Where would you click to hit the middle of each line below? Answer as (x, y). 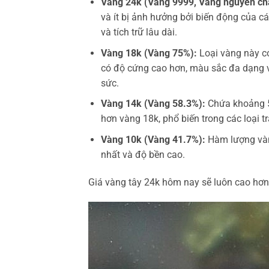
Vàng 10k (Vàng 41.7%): (153, 139)
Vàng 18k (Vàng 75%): (149, 53)
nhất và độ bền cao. (143, 154)
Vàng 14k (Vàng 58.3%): (153, 104)
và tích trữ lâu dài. (139, 32)
